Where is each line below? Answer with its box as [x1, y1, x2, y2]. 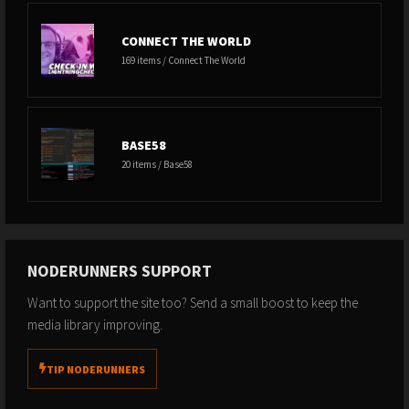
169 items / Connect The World [121, 54, 246, 67]
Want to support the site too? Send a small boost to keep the [27, 294, 358, 311]
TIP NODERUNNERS [47, 362, 145, 376]
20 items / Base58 [121, 158, 193, 171]
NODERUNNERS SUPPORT [27, 260, 212, 281]
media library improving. [27, 316, 163, 333]
